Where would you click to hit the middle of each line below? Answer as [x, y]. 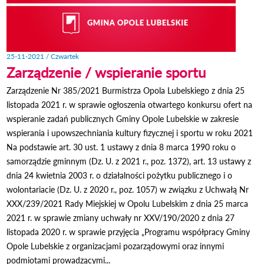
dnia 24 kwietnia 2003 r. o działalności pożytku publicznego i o [120, 175]
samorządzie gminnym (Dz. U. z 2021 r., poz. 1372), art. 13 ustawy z [129, 161]
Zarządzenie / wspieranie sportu [106, 72]
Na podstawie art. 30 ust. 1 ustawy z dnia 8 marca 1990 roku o [121, 147]
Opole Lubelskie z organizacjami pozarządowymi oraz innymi [115, 246]
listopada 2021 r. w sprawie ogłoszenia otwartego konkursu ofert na [130, 104]
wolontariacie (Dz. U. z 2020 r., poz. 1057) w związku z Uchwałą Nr [128, 189]
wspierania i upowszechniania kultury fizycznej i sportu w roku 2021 [130, 133]
